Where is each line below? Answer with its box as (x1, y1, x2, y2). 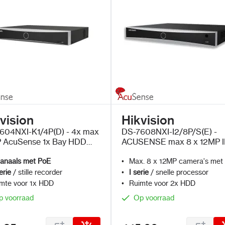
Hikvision (122, 113, 175, 128)
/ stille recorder (11, 168, 62, 177)
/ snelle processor (149, 168, 210, 177)
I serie (129, 168, 149, 177)
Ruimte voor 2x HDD (129, 179, 196, 188)
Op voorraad (134, 193, 175, 202)
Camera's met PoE (122, 147, 191, 157)
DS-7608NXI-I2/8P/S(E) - (122, 127, 218, 137)
